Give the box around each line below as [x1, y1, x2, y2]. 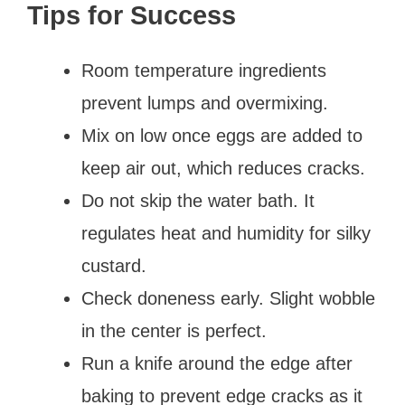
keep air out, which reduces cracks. [81, 157, 365, 178]
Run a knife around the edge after [81, 353, 353, 373]
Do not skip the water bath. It [81, 190, 315, 211]
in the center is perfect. [81, 320, 267, 341]
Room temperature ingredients [81, 60, 326, 80]
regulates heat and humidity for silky [81, 222, 371, 243]
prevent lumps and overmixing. [81, 92, 328, 113]
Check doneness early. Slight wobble [81, 287, 375, 308]
